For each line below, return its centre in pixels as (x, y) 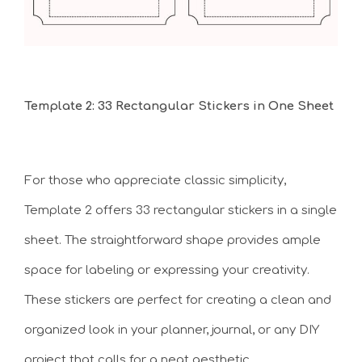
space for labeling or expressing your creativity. (167, 270)
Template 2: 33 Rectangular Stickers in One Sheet (179, 106)
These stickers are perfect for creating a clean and (178, 300)
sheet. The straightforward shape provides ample (173, 240)
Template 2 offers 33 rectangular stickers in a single (181, 210)
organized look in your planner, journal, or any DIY (172, 330)
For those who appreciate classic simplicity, (155, 181)
